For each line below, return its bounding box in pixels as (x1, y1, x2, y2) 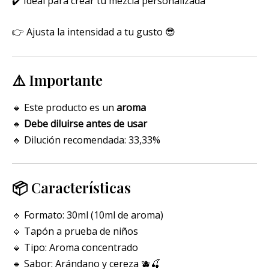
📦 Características (12, 178, 131, 198)
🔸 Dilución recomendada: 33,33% (12, 133, 160, 147)
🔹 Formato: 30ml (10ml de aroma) (12, 208, 163, 222)
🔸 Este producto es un (12, 100, 116, 114)
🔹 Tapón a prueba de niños (12, 225, 138, 238)
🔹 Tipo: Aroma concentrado (12, 241, 138, 255)
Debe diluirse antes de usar (24, 116, 147, 130)
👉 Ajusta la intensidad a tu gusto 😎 (12, 25, 175, 39)
